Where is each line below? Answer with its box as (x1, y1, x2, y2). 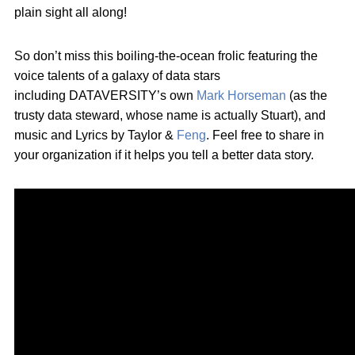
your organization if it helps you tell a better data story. (14, 148, 314, 162)
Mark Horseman (197, 89, 286, 103)
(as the (286, 89, 327, 103)
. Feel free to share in (206, 128, 324, 143)
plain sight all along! (14, 6, 127, 20)
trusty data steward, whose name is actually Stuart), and (14, 109, 326, 123)
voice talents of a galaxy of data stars (14, 69, 220, 83)
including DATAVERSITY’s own (14, 89, 197, 103)
